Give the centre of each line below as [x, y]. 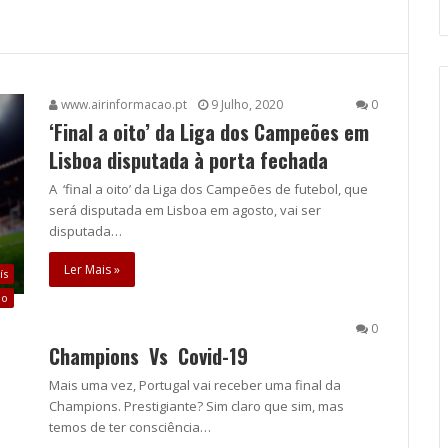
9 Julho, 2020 [247, 105]
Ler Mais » [92, 270]
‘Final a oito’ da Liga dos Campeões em [209, 132]
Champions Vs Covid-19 [148, 355]
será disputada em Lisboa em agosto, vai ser [185, 210]
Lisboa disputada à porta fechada [188, 160]
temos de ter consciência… [130, 426]
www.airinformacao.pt [122, 105]
